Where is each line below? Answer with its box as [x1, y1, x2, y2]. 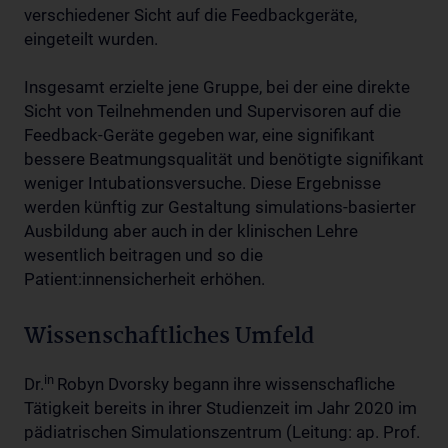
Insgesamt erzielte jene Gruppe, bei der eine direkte [24, 77, 410, 97]
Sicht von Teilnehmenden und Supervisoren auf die [24, 101, 401, 121]
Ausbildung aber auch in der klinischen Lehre [24, 221, 358, 241]
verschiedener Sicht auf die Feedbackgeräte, [24, 5, 357, 25]
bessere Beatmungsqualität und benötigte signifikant [24, 149, 424, 169]
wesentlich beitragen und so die [24, 245, 263, 265]
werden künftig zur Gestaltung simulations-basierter [24, 197, 416, 217]
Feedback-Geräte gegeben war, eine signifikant [24, 125, 375, 145]
